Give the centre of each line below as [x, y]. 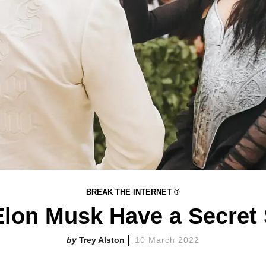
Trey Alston [102, 240]
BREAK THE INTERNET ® [133, 192]
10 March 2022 [167, 240]
